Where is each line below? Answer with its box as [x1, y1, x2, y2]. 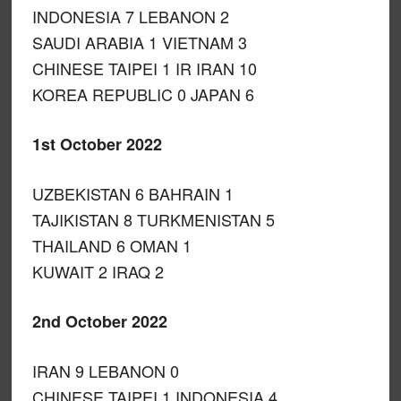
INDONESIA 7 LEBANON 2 [31, 4, 229, 28]
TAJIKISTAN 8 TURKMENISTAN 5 [31, 208, 275, 231]
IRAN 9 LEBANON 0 [31, 359, 179, 382]
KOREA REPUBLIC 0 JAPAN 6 [31, 82, 254, 106]
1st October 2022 [31, 132, 162, 156]
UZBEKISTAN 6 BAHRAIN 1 [31, 182, 234, 205]
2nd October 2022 [31, 310, 167, 333]
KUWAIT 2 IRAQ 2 [31, 260, 164, 283]
